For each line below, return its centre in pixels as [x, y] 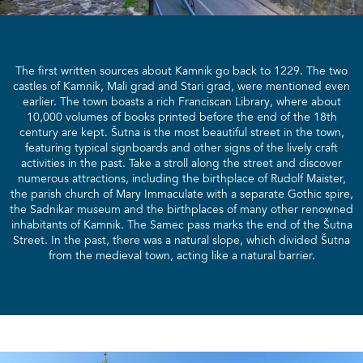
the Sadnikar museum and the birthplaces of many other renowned [181, 210]
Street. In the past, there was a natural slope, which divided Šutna [181, 241]
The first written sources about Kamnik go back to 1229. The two [181, 72]
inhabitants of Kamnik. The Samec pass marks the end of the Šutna [181, 226]
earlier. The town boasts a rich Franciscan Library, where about [181, 102]
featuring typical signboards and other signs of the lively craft [181, 149]
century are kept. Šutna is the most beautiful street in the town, [181, 133]
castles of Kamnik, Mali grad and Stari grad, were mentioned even [181, 87]
